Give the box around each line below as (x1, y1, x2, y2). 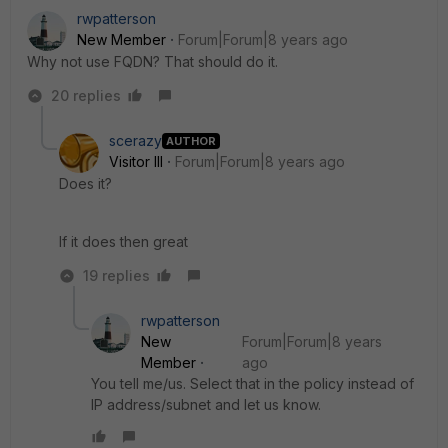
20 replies (51, 87, 121, 104)
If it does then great (59, 233, 188, 250)
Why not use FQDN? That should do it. (27, 53, 278, 70)
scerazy (109, 132, 162, 149)
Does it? (59, 175, 112, 192)
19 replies (83, 267, 150, 284)
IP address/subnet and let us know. (91, 396, 321, 413)
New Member (77, 31, 166, 48)
